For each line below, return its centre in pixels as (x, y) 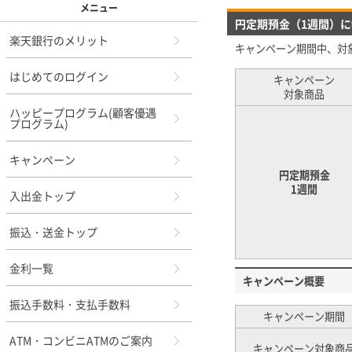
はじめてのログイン (59, 76)
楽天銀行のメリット (59, 40)
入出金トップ (42, 195)
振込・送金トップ (53, 231)
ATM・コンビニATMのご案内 (81, 340)
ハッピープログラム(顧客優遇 (83, 112)
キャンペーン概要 (284, 280)
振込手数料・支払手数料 (70, 304)
